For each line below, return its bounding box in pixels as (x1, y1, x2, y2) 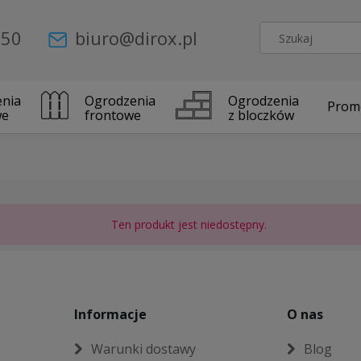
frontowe (85, 106, 142, 124)
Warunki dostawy (91, 339, 197, 358)
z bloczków (227, 106, 294, 124)
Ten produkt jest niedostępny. (111, 217, 267, 232)
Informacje (74, 305, 147, 323)
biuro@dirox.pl (75, 25, 198, 50)
